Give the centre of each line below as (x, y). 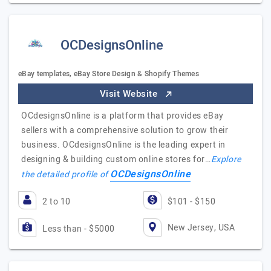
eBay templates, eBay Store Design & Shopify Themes (109, 74)
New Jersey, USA (201, 227)
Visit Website (130, 94)
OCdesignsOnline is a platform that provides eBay (122, 116)
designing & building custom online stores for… (116, 159)
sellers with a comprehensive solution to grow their (125, 130)
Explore (226, 159)
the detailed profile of (66, 175)
